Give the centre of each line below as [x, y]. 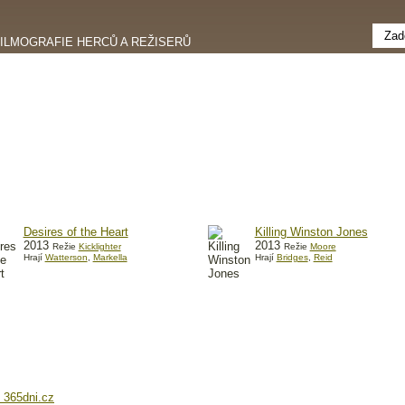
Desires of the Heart [75, 231]
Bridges [292, 257]
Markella [110, 257]
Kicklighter [99, 246]
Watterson [66, 257]
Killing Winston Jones [311, 231]
